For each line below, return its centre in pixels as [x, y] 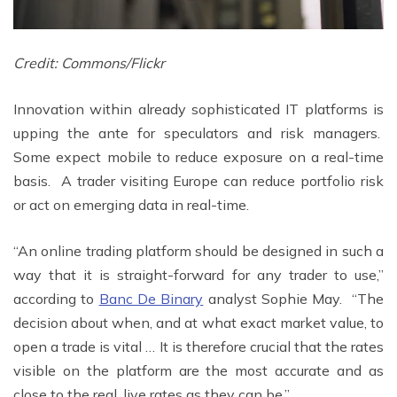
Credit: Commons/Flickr [89, 62]
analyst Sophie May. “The [294, 298]
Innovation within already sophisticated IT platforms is [198, 109]
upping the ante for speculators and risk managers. [198, 132]
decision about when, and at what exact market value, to [198, 322]
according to [56, 298]
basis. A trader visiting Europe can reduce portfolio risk [198, 180]
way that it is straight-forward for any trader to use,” [198, 274]
